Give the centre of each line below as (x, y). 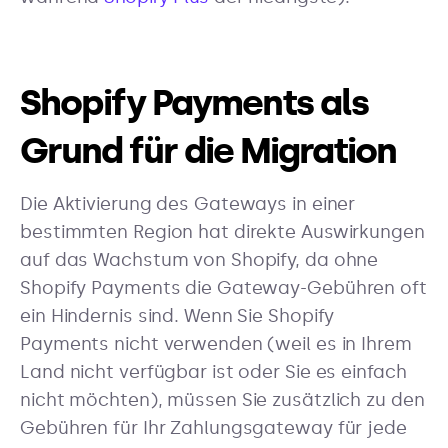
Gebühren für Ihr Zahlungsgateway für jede (213, 428)
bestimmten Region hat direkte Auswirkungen (222, 232)
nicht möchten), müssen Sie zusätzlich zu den (222, 400)
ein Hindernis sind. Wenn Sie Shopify (177, 316)
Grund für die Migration (208, 151)
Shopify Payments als (194, 103)
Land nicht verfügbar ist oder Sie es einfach (213, 372)
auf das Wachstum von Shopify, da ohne (199, 260)
